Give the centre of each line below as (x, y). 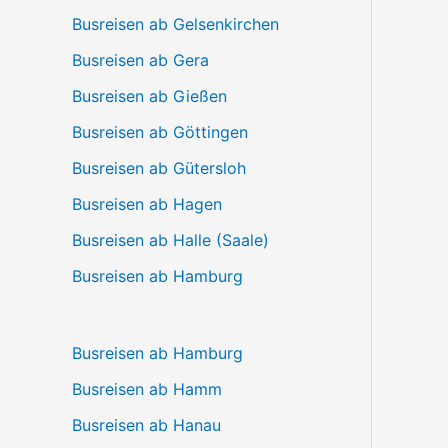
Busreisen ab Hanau (146, 424)
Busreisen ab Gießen (149, 96)
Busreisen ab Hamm (147, 388)
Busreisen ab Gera (140, 60)
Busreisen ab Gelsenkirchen (175, 24)
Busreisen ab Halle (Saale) (170, 240)
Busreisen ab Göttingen (160, 132)
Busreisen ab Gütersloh (159, 168)
